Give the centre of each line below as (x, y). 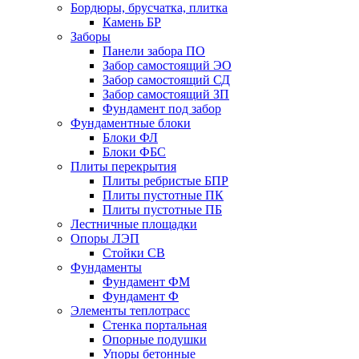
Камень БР (132, 22)
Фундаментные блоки (131, 123)
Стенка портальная (155, 325)
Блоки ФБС (134, 151)
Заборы (91, 36)
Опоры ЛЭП (105, 238)
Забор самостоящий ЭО (167, 65)
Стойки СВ (134, 252)
